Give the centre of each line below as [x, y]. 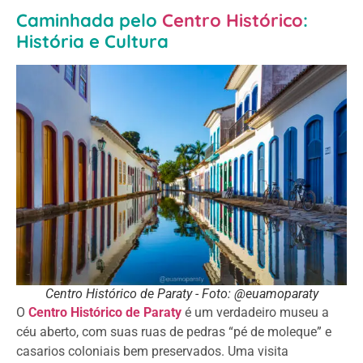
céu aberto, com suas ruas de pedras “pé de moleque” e [174, 332]
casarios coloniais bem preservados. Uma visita [152, 351]
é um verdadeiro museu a [255, 312]
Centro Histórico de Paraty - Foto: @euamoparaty [181, 294]
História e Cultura [92, 42]
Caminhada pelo [89, 21]
